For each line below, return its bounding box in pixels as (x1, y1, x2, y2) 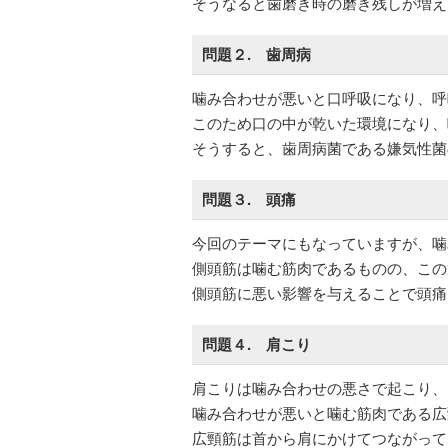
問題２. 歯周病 (202, 43, 311, 65)
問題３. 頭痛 (202, 188, 296, 210)
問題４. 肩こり (202, 333, 311, 355)
